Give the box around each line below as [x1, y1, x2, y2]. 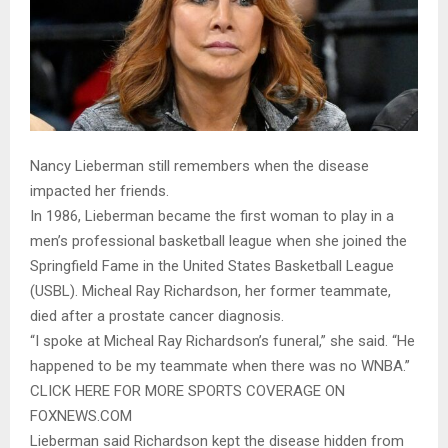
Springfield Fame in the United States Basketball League [30, 256, 394, 275]
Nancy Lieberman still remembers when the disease [30, 156, 369, 175]
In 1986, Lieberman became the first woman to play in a [30, 206, 394, 225]
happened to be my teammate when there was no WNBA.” [30, 356, 410, 375]
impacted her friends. [30, 181, 169, 200]
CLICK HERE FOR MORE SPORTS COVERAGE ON [30, 381, 345, 400]
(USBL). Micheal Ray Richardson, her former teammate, [30, 281, 391, 300]
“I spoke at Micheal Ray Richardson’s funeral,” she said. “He [30, 331, 415, 350]
